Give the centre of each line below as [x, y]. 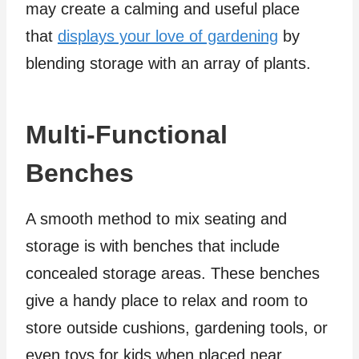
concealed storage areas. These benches [173, 274]
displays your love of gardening [168, 36]
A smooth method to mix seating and [156, 219]
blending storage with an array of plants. [168, 64]
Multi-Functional [127, 135]
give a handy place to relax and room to [167, 301]
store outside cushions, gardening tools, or [177, 328]
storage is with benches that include [153, 246]
